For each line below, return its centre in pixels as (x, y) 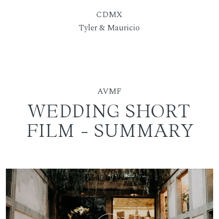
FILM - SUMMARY (109, 130)
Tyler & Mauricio (109, 28)
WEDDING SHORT (109, 111)
